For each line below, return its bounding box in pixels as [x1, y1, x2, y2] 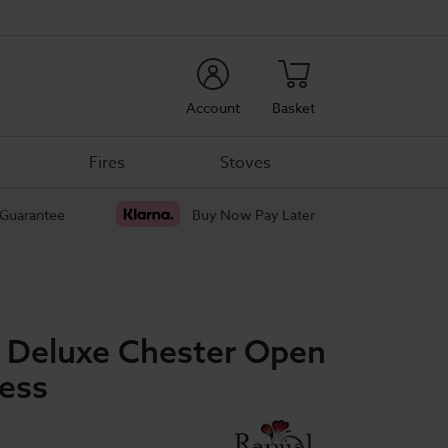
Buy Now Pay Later [192, 204, 315, 224]
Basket [272, 97, 315, 117]
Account [186, 97, 240, 117]
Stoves [220, 150, 272, 175]
